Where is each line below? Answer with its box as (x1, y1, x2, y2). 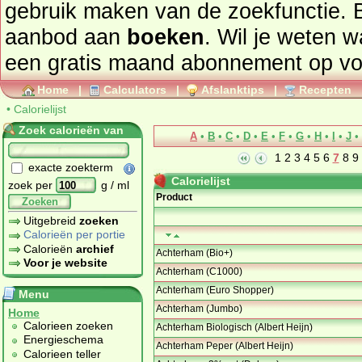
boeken (127, 24, 204, 49)
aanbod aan (5, 24, 127, 49)
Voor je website (23, 255, 107, 269)
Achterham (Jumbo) (156, 303, 242, 315)
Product (156, 192, 192, 204)
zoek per (8, 178, 56, 192)
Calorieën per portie (23, 228, 125, 242)
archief (76, 242, 114, 255)
